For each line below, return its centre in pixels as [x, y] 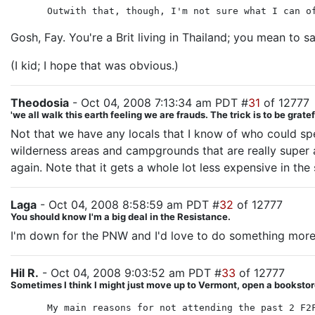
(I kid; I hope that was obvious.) [95, 65]
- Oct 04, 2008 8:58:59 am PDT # [128, 205]
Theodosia [40, 103]
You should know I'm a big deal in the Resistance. [121, 217]
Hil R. [25, 273]
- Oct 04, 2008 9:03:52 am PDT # [130, 273]
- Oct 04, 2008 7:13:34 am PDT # [159, 103]
